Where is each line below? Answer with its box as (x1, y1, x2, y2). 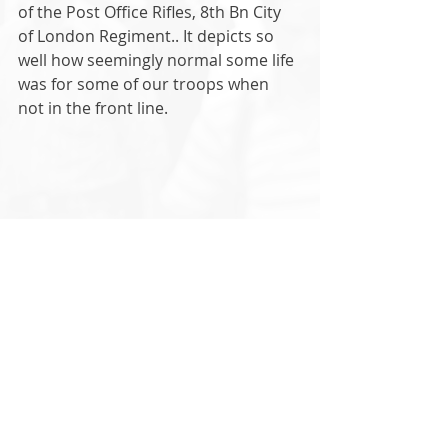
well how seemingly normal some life (18, 49, 298, 71)
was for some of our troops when (18, 73, 273, 95)
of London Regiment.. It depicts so (18, 25, 278, 47)
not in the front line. (18, 97, 172, 119)
